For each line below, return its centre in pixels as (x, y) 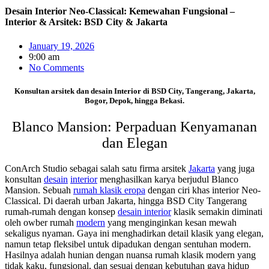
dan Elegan (134, 143)
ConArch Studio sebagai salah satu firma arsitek (97, 168)
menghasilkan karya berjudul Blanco (168, 179)
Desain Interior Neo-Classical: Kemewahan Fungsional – (120, 11)
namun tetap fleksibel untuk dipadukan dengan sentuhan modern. (128, 244)
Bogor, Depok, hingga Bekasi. (134, 100)
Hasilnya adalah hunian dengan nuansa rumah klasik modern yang (130, 255)
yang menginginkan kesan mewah (171, 222)
